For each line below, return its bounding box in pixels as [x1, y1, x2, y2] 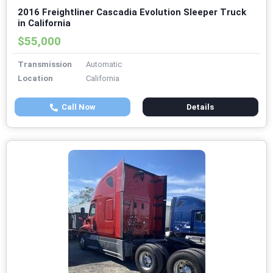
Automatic [86, 60, 122, 69]
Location [18, 74, 53, 83]
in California [18, 18, 71, 29]
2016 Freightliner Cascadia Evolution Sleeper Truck [18, 7, 246, 18]
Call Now [57, 102, 96, 112]
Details [186, 102, 214, 112]
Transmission [18, 60, 72, 69]
